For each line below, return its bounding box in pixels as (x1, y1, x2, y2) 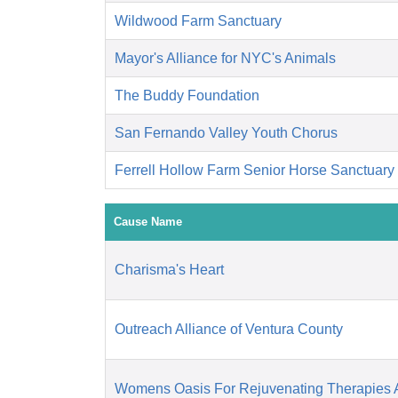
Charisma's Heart (115, 262, 224, 278)
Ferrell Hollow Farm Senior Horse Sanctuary (115, 163, 394, 179)
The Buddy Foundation (115, 88, 259, 104)
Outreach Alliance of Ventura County (115, 322, 343, 338)
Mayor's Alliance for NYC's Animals (115, 51, 336, 67)
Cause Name (114, 215, 182, 229)
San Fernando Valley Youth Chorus (115, 125, 338, 141)
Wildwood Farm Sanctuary (115, 13, 282, 29)
